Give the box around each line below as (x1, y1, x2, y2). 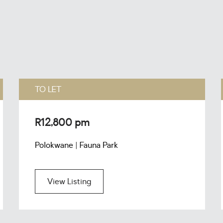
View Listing (47, 176, 91, 187)
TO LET (35, 84, 61, 95)
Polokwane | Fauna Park (35, 140, 118, 151)
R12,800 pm (35, 116, 90, 129)
